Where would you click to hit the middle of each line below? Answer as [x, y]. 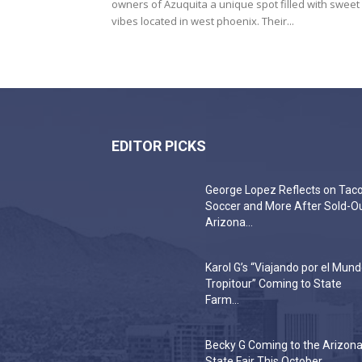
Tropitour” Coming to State [274, 284]
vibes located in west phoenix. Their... [203, 21]
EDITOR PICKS [159, 146]
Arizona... [229, 222]
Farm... [222, 300]
